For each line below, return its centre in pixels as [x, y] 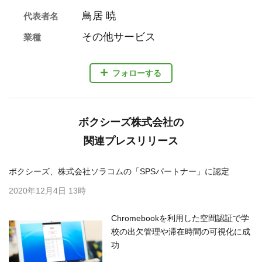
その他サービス [119, 37]
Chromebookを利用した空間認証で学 [180, 218]
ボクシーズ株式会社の [131, 122]
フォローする [137, 73]
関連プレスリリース [131, 141]
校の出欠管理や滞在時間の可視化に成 [181, 232]
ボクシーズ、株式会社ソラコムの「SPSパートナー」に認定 [119, 171]
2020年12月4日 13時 [47, 191]
